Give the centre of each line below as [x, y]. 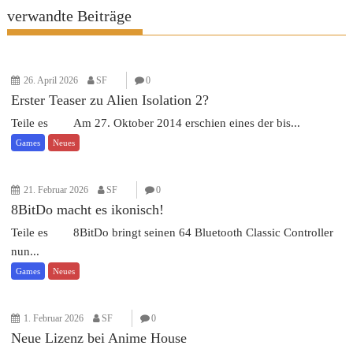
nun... [26, 251]
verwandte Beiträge [70, 16]
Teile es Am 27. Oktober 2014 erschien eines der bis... [156, 123]
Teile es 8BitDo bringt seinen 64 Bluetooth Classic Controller [173, 232]
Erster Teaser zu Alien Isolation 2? [110, 100]
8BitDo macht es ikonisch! [88, 210]
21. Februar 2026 [56, 190]
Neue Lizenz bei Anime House [99, 338]
